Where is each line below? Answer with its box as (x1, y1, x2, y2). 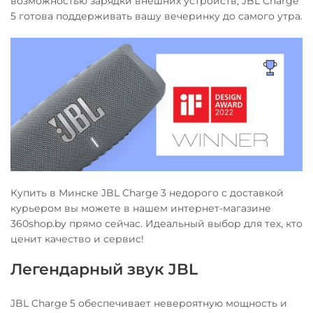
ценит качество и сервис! (10, 232, 144, 245)
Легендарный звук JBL (10, 259, 198, 279)
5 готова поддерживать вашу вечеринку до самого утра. (10, 10, 303, 22)
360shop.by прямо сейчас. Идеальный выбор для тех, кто (10, 217, 303, 230)
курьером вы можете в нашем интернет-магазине (10, 201, 271, 214)
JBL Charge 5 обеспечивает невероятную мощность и (10, 296, 287, 310)
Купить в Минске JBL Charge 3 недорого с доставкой (10, 186, 284, 199)
